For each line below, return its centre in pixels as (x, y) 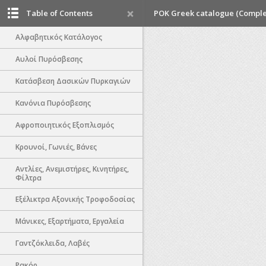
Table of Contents (59, 13)
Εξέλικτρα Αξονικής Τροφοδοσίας (75, 199)
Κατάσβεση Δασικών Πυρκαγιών (73, 81)
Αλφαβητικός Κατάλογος (59, 37)
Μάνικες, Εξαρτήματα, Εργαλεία (70, 221)
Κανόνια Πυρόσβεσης (53, 103)
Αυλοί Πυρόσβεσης (49, 59)
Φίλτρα (28, 178)
